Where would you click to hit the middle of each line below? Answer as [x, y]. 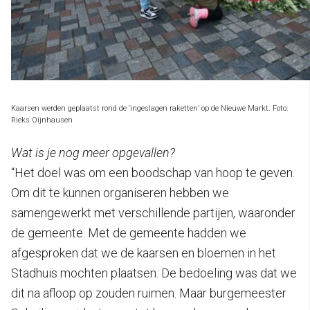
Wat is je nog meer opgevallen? [93, 152]
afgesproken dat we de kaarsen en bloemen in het [144, 253]
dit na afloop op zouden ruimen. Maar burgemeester [149, 293]
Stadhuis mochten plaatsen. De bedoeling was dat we [154, 273]
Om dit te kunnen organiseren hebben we [120, 192]
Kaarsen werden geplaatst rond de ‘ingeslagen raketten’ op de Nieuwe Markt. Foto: [149, 108]
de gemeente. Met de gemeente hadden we [129, 232]
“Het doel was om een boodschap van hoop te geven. [153, 172]
